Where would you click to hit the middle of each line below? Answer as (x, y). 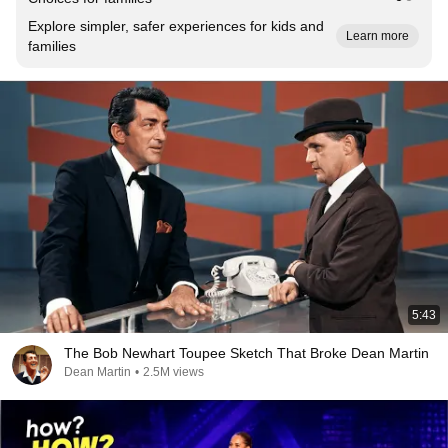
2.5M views (173, 372)
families (52, 46)
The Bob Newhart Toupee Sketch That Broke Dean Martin (246, 353)
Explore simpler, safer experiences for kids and (176, 26)
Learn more (377, 36)
